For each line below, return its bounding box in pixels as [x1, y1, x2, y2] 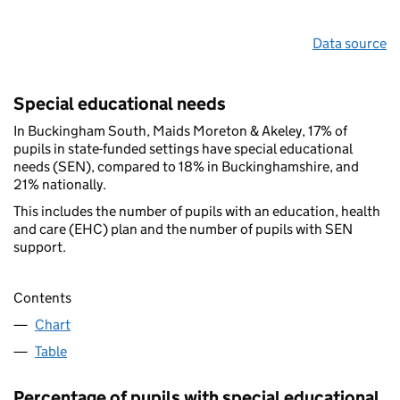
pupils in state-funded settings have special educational [13, 140, 353, 158]
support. [13, 238, 66, 256]
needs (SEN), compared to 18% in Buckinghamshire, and [13, 158, 359, 176]
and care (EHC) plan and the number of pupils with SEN [13, 221, 353, 238]
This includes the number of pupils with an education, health [13, 203, 380, 221]
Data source [312, 35, 387, 53]
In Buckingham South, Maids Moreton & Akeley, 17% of [13, 122, 347, 140]
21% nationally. [13, 176, 106, 194]
